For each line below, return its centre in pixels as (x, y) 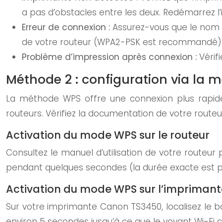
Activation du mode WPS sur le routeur (108, 135)
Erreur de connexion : (67, 27)
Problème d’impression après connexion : (111, 57)
